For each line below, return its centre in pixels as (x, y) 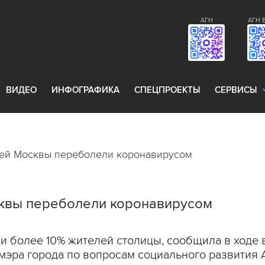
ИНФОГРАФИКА (85, 90)
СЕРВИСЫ (236, 90)
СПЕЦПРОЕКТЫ (167, 90)
